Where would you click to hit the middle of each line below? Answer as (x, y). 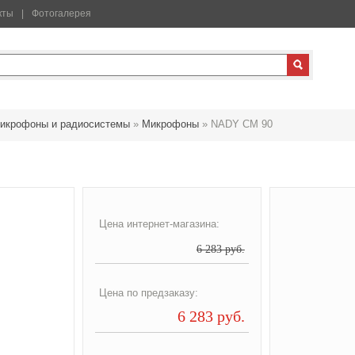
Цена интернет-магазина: (159, 223)
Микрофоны (170, 124)
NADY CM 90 (242, 124)
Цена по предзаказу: (148, 292)
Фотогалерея (61, 13)
